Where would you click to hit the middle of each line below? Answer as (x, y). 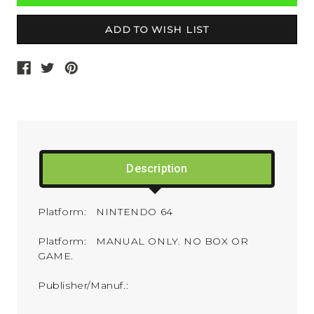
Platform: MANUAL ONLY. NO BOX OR (143, 241)
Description (157, 168)
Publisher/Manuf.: (91, 285)
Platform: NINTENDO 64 (109, 211)
